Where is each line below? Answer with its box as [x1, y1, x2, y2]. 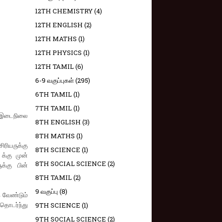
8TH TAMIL [35, 173, 72, 182]
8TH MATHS [35, 131, 75, 140]
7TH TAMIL [35, 104, 72, 112]
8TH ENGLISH [35, 117, 81, 126]
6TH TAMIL [35, 90, 72, 99]
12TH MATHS [35, 34, 77, 43]
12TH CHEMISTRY [35, 6, 93, 15]
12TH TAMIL [35, 62, 74, 71]
